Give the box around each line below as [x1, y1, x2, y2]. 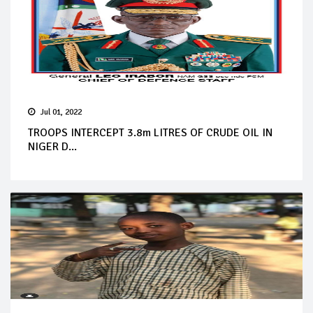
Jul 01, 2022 [41, 106, 82, 117]
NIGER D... [28, 139, 77, 154]
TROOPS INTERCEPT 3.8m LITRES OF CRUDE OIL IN [28, 125, 272, 140]
